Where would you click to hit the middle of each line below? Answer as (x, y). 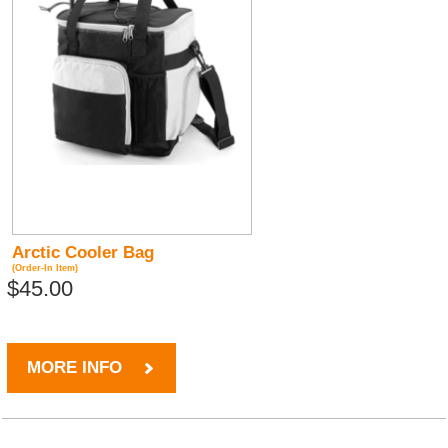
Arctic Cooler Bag (83, 253)
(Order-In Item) (45, 268)
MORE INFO (75, 368)
